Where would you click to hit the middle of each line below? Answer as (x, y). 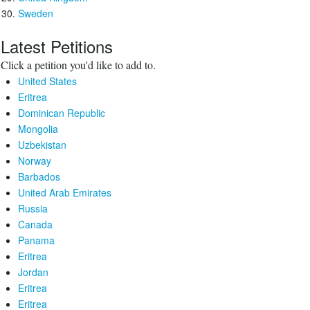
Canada (35, 224)
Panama (36, 240)
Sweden (36, 13)
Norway (35, 161)
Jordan (33, 272)
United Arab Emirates (65, 192)
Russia (33, 208)
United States (47, 81)
